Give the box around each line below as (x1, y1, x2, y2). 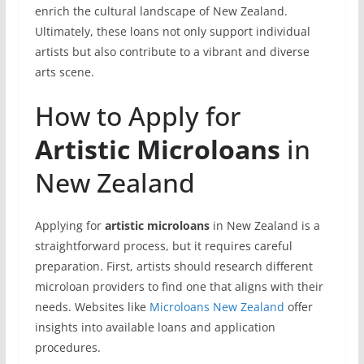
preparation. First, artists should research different (34, 258, 313, 274)
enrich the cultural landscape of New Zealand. (34, 3, 288, 19)
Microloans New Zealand (149, 299, 284, 314)
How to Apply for (34, 98, 240, 133)
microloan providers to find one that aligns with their (34, 279, 323, 294)
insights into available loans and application (34, 319, 275, 335)
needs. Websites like (34, 299, 149, 314)
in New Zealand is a (209, 218, 320, 233)
